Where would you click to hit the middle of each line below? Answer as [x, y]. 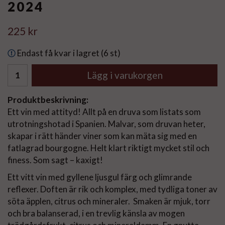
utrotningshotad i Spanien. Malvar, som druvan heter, [106, 124]
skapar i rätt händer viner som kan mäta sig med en [102, 136]
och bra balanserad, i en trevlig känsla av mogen [96, 213]
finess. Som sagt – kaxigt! [55, 160]
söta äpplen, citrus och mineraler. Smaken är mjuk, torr [109, 201]
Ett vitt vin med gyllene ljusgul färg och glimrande [100, 177]
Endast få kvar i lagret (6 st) [69, 53]
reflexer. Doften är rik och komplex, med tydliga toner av [113, 189]
